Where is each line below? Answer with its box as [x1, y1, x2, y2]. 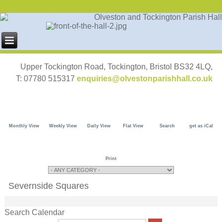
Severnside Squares [8, 181, 89, 191]
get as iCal [189, 123, 213, 128]
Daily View [87, 123, 111, 128]
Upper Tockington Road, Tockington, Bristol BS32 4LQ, [20, 62, 213, 71]
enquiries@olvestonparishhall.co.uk [76, 74, 213, 83]
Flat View [122, 123, 143, 128]
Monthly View [8, 123, 39, 128]
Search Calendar [4, 208, 65, 217]
